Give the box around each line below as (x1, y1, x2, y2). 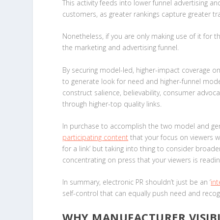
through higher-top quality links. (62, 99, 162, 109)
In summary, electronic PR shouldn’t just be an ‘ (62, 177, 211, 187)
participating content (62, 132, 129, 142)
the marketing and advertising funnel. (62, 43, 181, 53)
